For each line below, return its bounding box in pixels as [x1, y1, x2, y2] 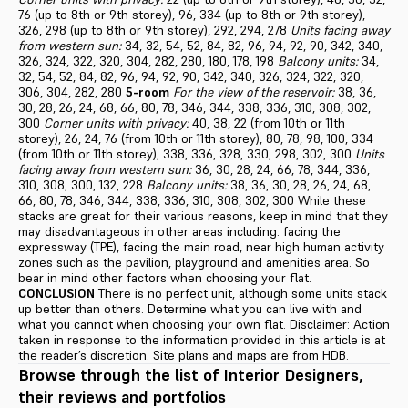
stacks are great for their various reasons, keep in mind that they [18, 207, 388, 224]
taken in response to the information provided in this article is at [18, 331, 385, 348]
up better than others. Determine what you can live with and [18, 300, 362, 317]
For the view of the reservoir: [173, 83, 334, 100]
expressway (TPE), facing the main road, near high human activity [18, 238, 384, 255]
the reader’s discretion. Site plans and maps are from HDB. [18, 346, 356, 363]
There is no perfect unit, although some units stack [95, 284, 387, 301]
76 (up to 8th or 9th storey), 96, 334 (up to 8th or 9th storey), [18, 5, 365, 23]
